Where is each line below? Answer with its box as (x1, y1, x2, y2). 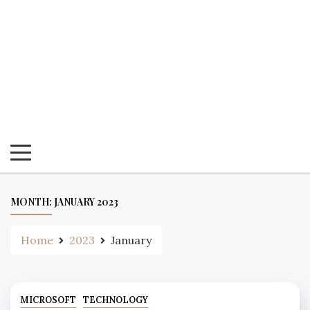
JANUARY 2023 (54, 194, 118, 208)
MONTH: (10, 194, 54, 208)
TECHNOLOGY (82, 295, 148, 306)
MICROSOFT (21, 295, 76, 306)
